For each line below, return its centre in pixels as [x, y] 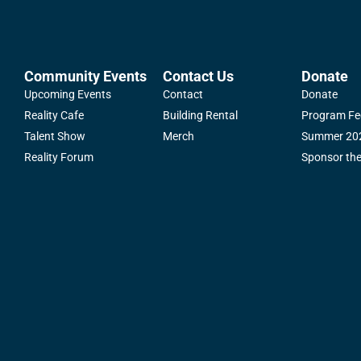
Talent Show [55, 137]
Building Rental [201, 116]
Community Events [86, 77]
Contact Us [199, 77]
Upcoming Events [68, 95]
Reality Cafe [54, 116]
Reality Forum [59, 158]
